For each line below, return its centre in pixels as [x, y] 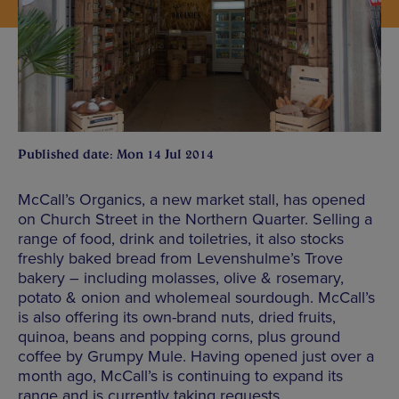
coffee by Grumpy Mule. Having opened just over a [196, 357]
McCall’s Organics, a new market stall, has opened [191, 200]
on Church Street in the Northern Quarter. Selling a [195, 220]
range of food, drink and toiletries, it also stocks [181, 239]
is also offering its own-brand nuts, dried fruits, [177, 318]
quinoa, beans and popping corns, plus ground [179, 337]
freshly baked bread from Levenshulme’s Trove [180, 259]
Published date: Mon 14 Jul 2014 [116, 155]
